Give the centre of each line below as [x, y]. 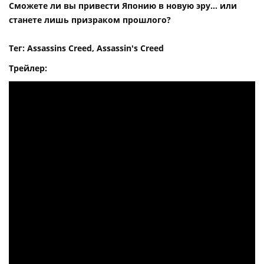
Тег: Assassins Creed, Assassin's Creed [86, 48]
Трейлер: [28, 68]
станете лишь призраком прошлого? [90, 19]
